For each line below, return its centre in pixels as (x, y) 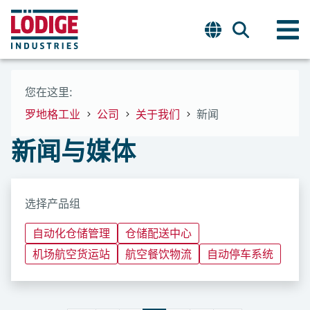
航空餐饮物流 (158, 254)
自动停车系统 (240, 254)
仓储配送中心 (158, 233)
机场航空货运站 (71, 254)
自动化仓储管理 (71, 233)
